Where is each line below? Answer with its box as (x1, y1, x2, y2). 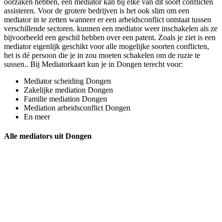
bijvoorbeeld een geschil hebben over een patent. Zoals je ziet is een (4, 33, 216, 42)
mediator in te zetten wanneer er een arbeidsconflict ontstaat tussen (4, 15, 211, 24)
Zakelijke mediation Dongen (24, 85, 113, 94)
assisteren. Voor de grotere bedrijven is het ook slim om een (4, 6, 189, 15)
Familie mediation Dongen (24, 94, 107, 103)
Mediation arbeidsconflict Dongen (24, 103, 130, 112)
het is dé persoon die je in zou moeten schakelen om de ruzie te (4, 51, 200, 59)
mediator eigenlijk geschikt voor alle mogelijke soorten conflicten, (4, 42, 209, 51)
